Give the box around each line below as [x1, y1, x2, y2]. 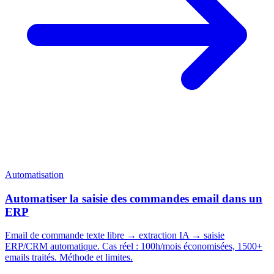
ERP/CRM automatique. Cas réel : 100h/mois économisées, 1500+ [5, 241, 262, 252]
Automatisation [5, 169, 64, 180]
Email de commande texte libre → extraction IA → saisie [5, 230, 224, 241]
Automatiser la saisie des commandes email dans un [5, 191, 262, 205]
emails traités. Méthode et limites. [5, 252, 133, 263]
